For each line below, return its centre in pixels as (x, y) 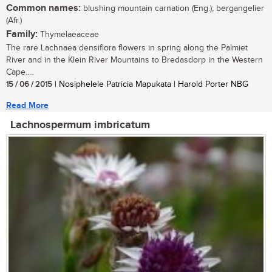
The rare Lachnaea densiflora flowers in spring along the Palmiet (127, 48)
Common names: (43, 8)
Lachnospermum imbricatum (80, 125)
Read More (27, 105)
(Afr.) (14, 20)
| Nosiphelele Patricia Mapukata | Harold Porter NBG (150, 84)
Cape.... (19, 72)
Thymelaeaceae (68, 34)
